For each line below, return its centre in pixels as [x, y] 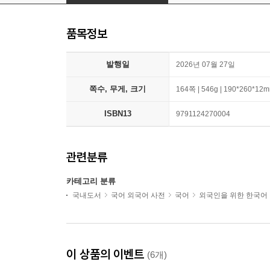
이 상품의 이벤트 [107, 254]
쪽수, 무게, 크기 [118, 89]
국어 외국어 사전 [138, 196]
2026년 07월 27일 [206, 65]
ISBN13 [118, 114]
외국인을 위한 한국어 [233, 196]
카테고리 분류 [91, 181]
